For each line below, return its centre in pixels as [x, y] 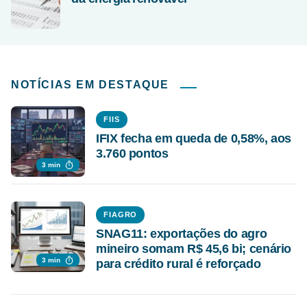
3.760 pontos [132, 154]
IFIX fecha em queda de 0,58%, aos [194, 139]
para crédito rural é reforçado [179, 264]
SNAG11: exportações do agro [182, 234]
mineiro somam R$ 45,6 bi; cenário [194, 249]
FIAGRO [121, 215]
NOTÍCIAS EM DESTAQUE [90, 85]
